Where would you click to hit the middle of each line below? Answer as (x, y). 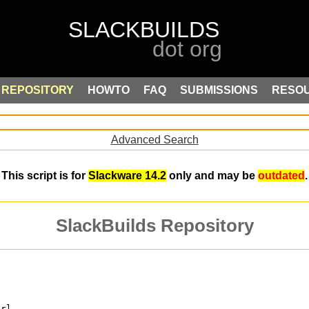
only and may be (212, 176)
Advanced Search (154, 139)
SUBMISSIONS (219, 90)
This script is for (45, 176)
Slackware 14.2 (127, 176)
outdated (281, 176)
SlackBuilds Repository (154, 226)
